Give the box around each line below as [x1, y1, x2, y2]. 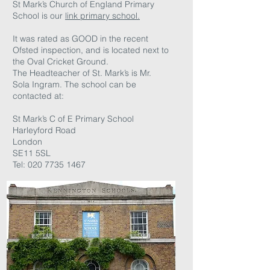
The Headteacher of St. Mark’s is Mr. [13, 67, 151, 78]
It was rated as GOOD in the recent [13, 33, 148, 44]
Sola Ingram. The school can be [13, 79, 136, 90]
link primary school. [65, 10, 140, 21]
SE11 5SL [13, 148, 51, 159]
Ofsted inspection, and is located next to [13, 45, 169, 55]
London [13, 136, 42, 147]
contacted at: [13, 90, 64, 101]
